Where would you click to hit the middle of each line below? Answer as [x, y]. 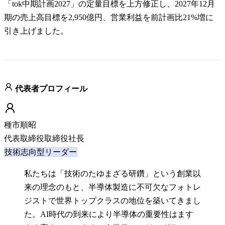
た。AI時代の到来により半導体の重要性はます [109, 214]
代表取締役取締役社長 [44, 139]
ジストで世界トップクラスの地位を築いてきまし [113, 201]
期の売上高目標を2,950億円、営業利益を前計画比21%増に [109, 18]
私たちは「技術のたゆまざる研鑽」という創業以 [113, 174]
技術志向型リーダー [41, 152]
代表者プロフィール [50, 89]
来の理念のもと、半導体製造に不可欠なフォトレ [113, 187]
